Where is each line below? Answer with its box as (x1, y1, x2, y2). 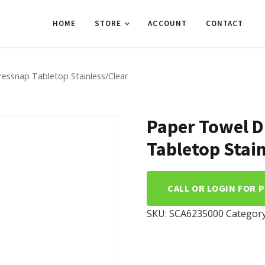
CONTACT (205, 18, 244, 28)
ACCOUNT (148, 18, 187, 28)
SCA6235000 (169, 207, 224, 220)
